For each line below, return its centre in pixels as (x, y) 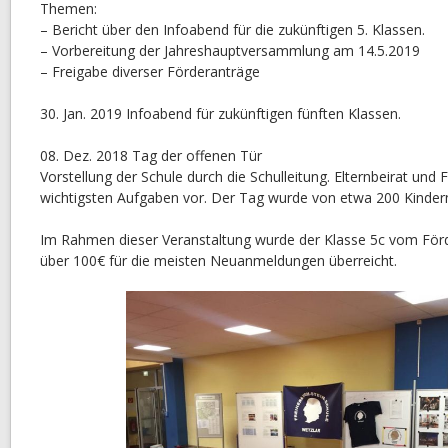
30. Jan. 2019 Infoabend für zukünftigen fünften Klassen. (220, 113)
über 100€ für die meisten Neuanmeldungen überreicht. (218, 260)
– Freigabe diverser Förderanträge (150, 71)
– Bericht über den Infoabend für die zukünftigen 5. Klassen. (232, 29)
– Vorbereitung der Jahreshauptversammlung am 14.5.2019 (230, 50)
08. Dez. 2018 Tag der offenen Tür (151, 155)
